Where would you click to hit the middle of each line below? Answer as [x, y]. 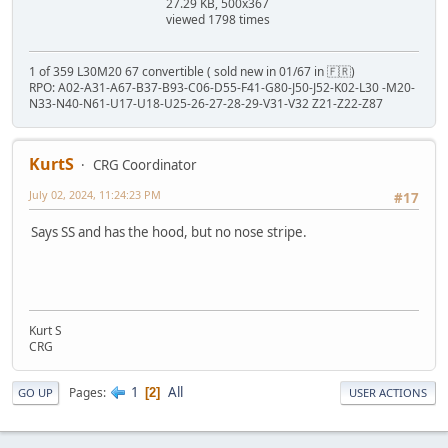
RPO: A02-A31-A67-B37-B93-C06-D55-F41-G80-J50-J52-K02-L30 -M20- [222, 88]
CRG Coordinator [145, 165]
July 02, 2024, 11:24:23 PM [95, 195]
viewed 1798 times [218, 20]
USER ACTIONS [388, 393]
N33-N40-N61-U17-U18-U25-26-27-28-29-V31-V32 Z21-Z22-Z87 [206, 104]
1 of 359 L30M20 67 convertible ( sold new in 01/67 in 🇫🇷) [192, 72]
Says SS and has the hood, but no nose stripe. [169, 232]
